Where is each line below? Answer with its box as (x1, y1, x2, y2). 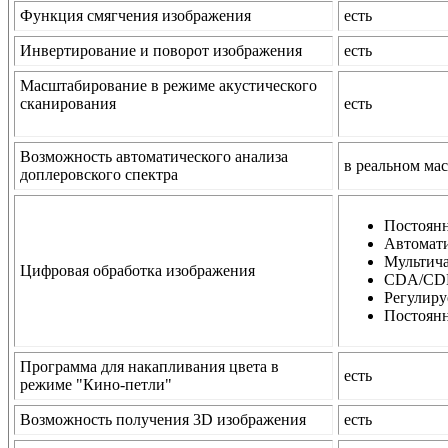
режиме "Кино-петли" (20, 376, 172, 394)
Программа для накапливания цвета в (20, 358, 279, 376)
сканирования (20, 95, 116, 113)
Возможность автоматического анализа (20, 148, 288, 166)
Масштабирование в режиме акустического (20, 77, 317, 95)
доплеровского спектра (20, 166, 178, 184)
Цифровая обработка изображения (20, 262, 255, 280)
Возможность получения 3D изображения (20, 411, 306, 429)
